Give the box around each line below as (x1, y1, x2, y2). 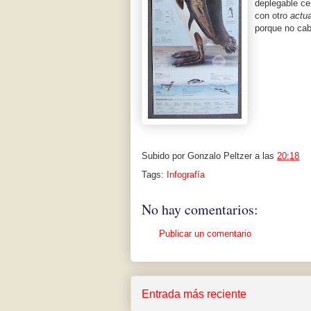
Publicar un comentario (159, 228, 251, 239)
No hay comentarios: (142, 200, 258, 219)
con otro (255, 10, 290, 22)
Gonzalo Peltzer (187, 151, 252, 162)
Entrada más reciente (142, 287, 246, 300)
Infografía (167, 169, 205, 180)
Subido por (142, 151, 187, 162)
